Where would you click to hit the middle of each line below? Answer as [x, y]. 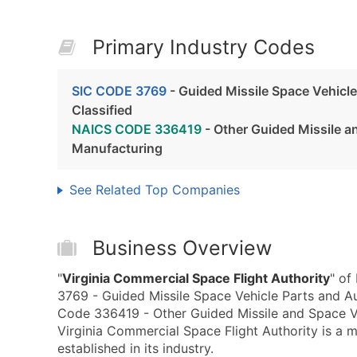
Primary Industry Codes [204, 47]
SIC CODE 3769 [119, 91]
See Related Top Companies [155, 190]
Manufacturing [117, 148]
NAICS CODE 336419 [137, 129]
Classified [102, 110]
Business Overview [182, 248]
